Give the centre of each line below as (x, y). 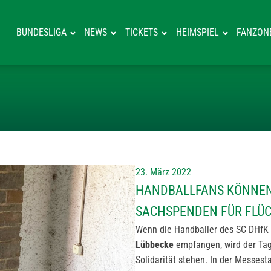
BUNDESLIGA (41, 32)
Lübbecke (155, 245)
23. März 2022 (163, 172)
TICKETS (142, 32)
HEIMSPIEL (197, 32)
